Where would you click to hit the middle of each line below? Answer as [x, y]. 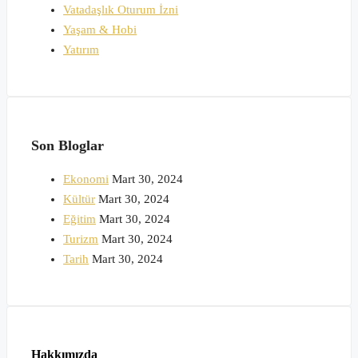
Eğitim [80, 219]
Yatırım [81, 50]
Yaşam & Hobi [100, 30]
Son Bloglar [68, 145]
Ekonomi [86, 179]
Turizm [81, 239]
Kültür [79, 199]
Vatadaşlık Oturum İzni [121, 10]
